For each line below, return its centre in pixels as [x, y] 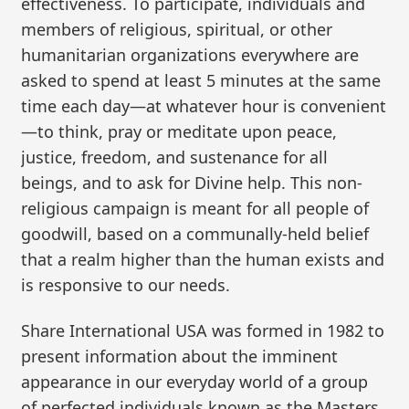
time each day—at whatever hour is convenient [204, 106]
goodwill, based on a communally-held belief [195, 234]
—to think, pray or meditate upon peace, [179, 132]
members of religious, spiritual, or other [177, 30]
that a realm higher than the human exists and [203, 260]
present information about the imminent [180, 356]
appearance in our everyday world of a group [195, 381]
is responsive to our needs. [126, 285]
